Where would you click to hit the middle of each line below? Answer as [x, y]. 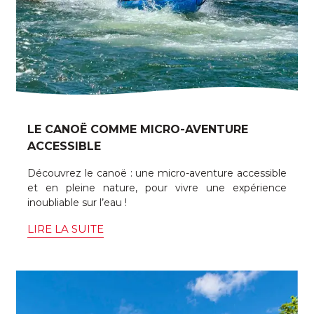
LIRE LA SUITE [66, 229]
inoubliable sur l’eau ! [77, 203]
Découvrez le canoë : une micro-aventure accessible [157, 173]
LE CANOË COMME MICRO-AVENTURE [138, 129]
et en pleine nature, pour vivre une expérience [157, 188]
